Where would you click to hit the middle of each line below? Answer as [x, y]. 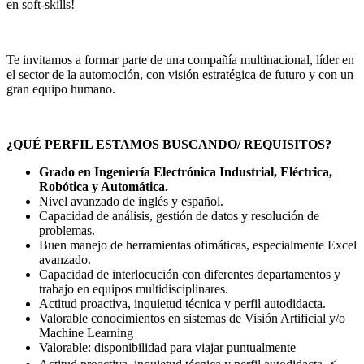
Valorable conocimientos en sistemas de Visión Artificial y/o [192, 318]
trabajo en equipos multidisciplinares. [134, 289]
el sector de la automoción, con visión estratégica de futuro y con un [180, 75]
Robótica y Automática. [104, 187]
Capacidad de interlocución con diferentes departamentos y [190, 275]
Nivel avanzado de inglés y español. [131, 201]
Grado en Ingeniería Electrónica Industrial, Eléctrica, [186, 172]
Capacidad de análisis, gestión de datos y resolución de [179, 216]
